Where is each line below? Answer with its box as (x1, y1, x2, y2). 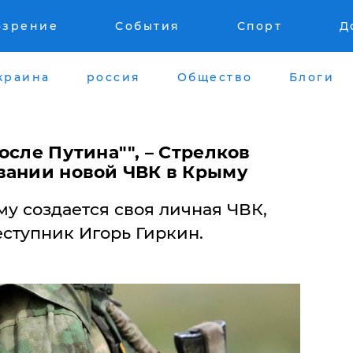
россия (86, 69, 141, 84)
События (115, 19, 180, 33)
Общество (176, 69, 253, 84)
